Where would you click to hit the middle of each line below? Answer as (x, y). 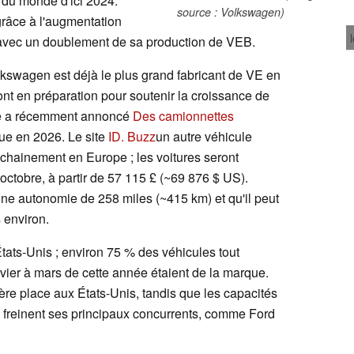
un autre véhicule (204, 136)
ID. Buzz (132, 136)
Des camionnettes (183, 115)
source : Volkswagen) (231, 11)
